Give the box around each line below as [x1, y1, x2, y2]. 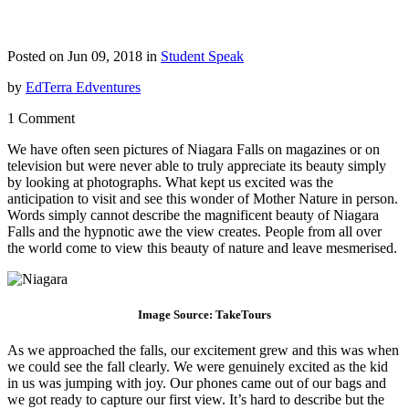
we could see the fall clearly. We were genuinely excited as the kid [7, 359, 388, 375]
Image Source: [138, 307, 215, 321]
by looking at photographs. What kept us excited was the [7, 173, 333, 190]
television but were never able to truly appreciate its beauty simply [7, 157, 386, 173]
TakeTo [215, 307, 255, 321]
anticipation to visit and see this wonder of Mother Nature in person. [7, 190, 398, 206]
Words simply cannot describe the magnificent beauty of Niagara [7, 206, 379, 223]
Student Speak [161, 47, 244, 64]
